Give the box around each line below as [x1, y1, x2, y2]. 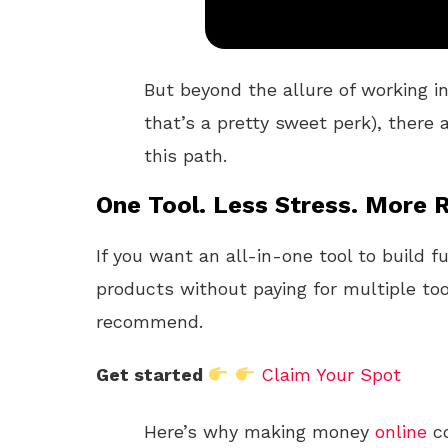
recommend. [96, 311, 203, 332]
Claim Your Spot [261, 364, 401, 385]
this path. [144, 145, 227, 166]
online [375, 421, 427, 442]
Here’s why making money [144, 421, 375, 442]
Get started [96, 364, 208, 385]
